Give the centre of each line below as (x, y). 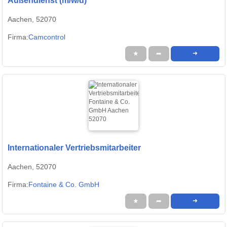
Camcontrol (47, 37)
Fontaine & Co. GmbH (64, 185)
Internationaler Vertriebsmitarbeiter (74, 148)
